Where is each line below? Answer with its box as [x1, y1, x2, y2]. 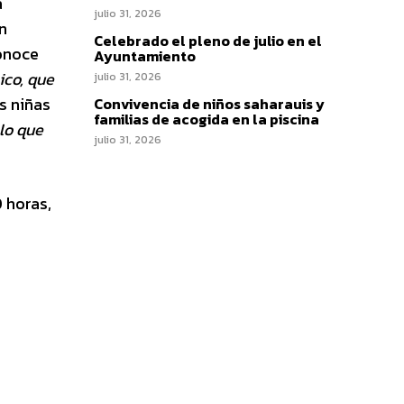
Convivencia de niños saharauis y [94, 92, 325, 115]
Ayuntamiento [94, 44, 196, 67]
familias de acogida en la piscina [94, 107, 319, 130]
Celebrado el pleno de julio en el [94, 29, 322, 51]
